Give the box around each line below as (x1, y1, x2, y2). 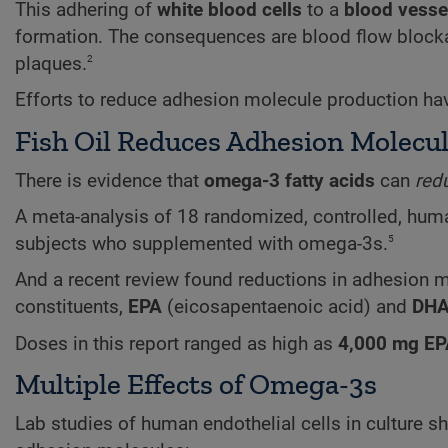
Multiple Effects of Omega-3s (15, 366, 377, 401)
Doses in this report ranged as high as (15, 332, 338, 355)
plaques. (15, 52, 87, 75)
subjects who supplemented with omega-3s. (15, 232, 388, 255)
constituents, (15, 296, 128, 319)
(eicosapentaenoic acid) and (162, 296, 412, 319)
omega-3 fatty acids (204, 169, 375, 192)
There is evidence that (15, 169, 204, 192)
